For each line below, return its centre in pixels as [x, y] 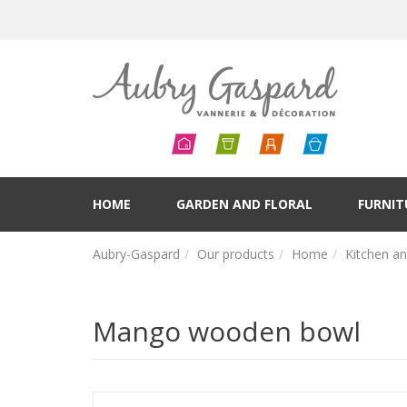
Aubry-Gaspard [136, 254]
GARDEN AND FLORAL [244, 204]
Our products [236, 254]
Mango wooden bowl [227, 332]
